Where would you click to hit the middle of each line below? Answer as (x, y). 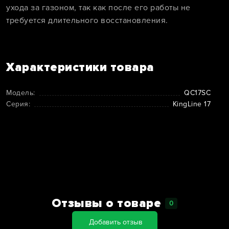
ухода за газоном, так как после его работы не (98, 8)
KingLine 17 (191, 104)
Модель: (21, 93)
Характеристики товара (80, 67)
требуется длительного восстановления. (87, 21)
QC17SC (197, 93)
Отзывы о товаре (106, 203)
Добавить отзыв (116, 222)
